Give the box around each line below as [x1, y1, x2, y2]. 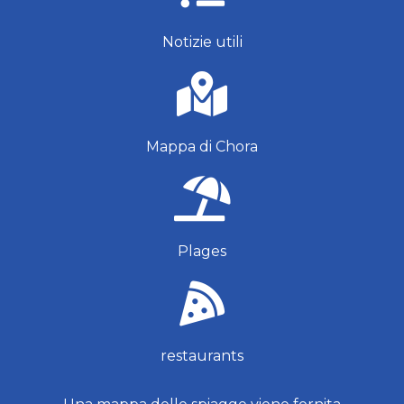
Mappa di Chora [146, 138, 258, 155]
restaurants [161, 347, 243, 364]
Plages [178, 243, 226, 260]
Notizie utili [161, 33, 243, 50]
